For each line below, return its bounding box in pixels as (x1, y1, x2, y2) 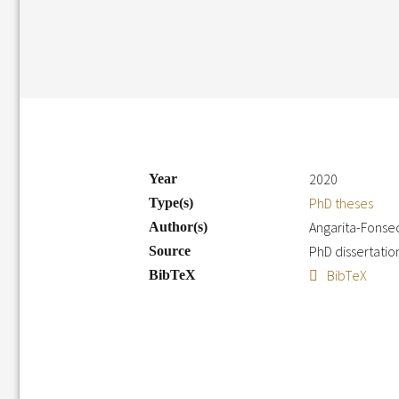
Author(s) (149, 219, 208, 234)
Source (149, 243, 191, 258)
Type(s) (149, 195, 193, 210)
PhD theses (309, 194, 373, 212)
